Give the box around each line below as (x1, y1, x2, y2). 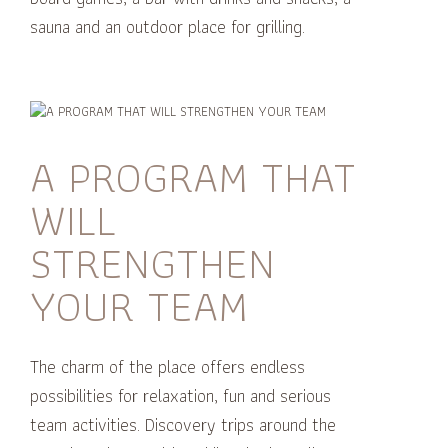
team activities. (30, 409, 141, 439)
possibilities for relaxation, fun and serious (30, 380, 332, 410)
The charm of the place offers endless (30, 351, 306, 381)
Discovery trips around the (145, 409, 337, 439)
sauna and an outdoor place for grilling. (30, 12, 306, 42)
